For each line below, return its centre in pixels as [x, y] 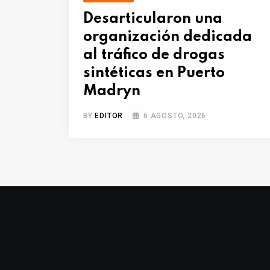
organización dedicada [168, 37]
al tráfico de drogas [154, 55]
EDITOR [109, 116]
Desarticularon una [153, 19]
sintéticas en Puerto [154, 74]
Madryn [112, 92]
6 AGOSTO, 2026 [175, 116]
